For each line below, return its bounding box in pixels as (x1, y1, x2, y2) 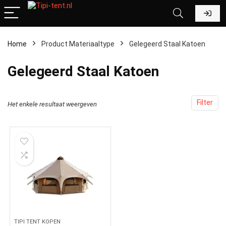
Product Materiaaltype (41, 40, 115, 48)
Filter (197, 98, 213, 107)
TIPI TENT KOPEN (14, 218, 61, 225)
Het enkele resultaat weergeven (8, 100, 97, 108)
